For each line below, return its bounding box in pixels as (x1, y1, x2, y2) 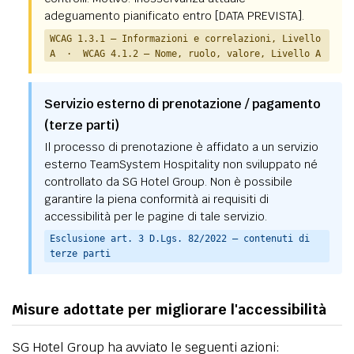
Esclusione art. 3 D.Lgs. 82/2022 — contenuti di (49, 232, 310, 245)
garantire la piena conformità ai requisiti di (43, 192, 269, 207)
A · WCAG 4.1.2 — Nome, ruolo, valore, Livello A (49, 47, 321, 59)
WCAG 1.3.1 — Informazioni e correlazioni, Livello (49, 32, 321, 44)
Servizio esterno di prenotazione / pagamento (43, 95, 320, 112)
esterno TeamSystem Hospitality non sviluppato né (43, 157, 318, 172)
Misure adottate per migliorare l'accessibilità (12, 299, 326, 318)
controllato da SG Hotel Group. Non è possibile (43, 175, 292, 190)
